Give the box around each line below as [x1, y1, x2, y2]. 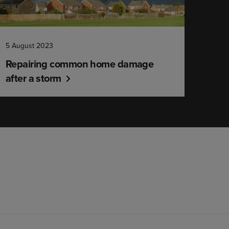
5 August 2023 [5, 40, 53, 51]
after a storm [5, 71, 61, 85]
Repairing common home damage [5, 56, 154, 71]
